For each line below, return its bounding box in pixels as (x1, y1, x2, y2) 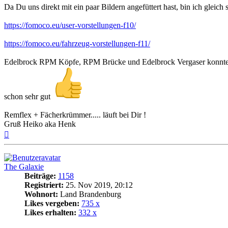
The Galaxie (4, 162, 44, 171)
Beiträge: (24, 171, 56, 180)
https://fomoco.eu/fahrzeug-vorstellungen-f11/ (4, 39, 150, 48)
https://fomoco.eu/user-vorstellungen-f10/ (4, 20, 136, 30)
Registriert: (24, 180, 64, 189)
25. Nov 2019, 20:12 (64, 180, 133, 189)
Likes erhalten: (24, 208, 76, 217)
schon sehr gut (4, 92, 52, 101)
